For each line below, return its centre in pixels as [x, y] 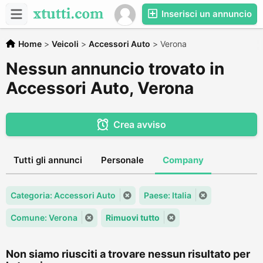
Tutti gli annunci [48, 160]
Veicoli [65, 44]
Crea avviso [139, 124]
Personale [122, 160]
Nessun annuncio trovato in [115, 69]
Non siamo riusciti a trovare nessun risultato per [128, 254]
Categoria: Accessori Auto [63, 195]
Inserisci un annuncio [205, 14]
